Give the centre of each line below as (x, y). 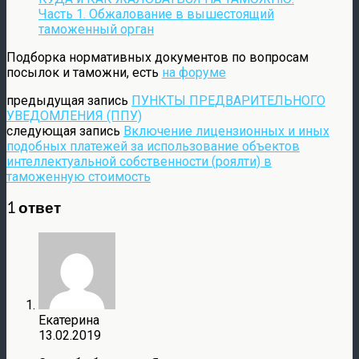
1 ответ (34, 208)
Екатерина (69, 321)
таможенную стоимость (79, 176)
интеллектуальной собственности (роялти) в (139, 161)
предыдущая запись (69, 100)
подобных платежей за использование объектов (153, 146)
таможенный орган (96, 29)
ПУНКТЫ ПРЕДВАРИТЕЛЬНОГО (228, 100)
